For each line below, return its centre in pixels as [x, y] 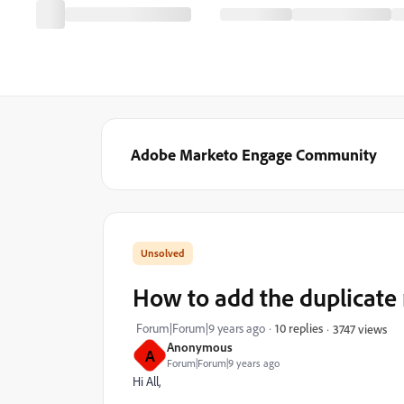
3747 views [360, 328]
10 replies [299, 328]
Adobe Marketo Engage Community [254, 154]
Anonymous [200, 347]
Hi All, [147, 381]
